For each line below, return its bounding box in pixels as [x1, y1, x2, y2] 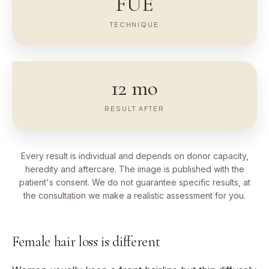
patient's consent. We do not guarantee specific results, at [19, 177, 250, 188]
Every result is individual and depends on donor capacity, [20, 151, 249, 162]
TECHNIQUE [109, 20, 160, 29]
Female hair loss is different [12, 233, 160, 251]
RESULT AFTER [104, 104, 165, 113]
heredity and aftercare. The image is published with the [25, 164, 244, 175]
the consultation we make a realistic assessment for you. [23, 190, 246, 201]
